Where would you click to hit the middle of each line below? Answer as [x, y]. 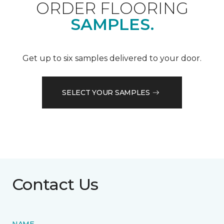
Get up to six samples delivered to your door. [112, 58]
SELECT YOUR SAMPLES [106, 92]
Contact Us [55, 184]
